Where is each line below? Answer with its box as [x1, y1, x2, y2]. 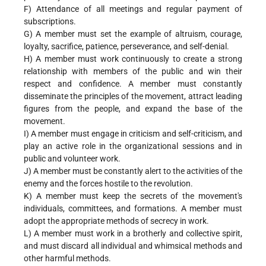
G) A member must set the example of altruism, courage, [24, 28, 242, 39]
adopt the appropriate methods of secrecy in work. [24, 216, 209, 226]
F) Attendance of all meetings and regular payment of [24, 4, 242, 14]
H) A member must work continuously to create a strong [24, 53, 242, 64]
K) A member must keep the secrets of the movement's [24, 191, 242, 201]
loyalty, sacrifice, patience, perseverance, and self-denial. [24, 41, 229, 51]
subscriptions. [24, 16, 76, 26]
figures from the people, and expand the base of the [24, 103, 242, 113]
